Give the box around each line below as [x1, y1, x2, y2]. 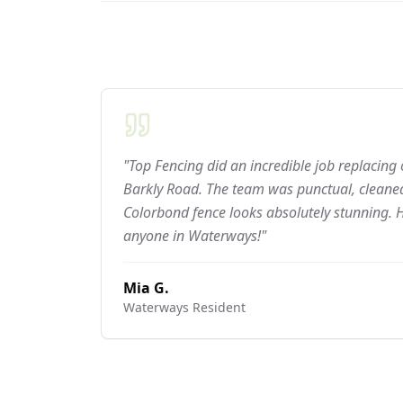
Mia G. [123, 278, 169, 298]
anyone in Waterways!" [123, 226, 266, 246]
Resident [189, 299, 246, 316]
